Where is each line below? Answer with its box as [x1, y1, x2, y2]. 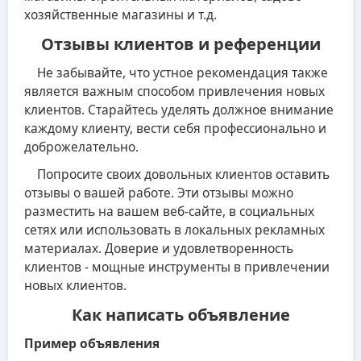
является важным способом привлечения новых [24, 81, 325, 100]
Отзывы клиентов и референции [40, 32, 321, 55]
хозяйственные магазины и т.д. [24, 5, 217, 23]
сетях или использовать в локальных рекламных [24, 220, 325, 239]
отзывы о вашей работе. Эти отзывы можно [24, 183, 293, 201]
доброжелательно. [24, 137, 139, 156]
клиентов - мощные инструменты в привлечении [24, 257, 330, 276]
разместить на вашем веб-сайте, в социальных [24, 201, 314, 220]
